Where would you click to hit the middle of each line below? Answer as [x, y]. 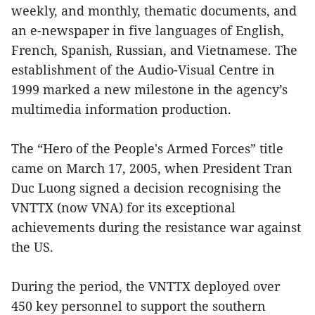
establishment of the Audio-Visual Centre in [143, 69]
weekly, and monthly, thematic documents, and [154, 10]
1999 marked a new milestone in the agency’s [149, 89]
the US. [32, 246]
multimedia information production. [121, 109]
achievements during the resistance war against [156, 227]
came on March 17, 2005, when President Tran [152, 168]
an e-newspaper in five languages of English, [148, 30]
